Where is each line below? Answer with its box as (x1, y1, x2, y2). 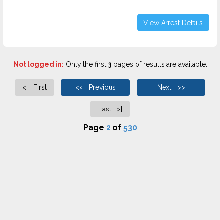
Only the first (63, 60, 108, 68)
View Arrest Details (143, 19, 203, 27)
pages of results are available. (111, 60, 207, 68)
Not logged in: (13, 60, 64, 68)
